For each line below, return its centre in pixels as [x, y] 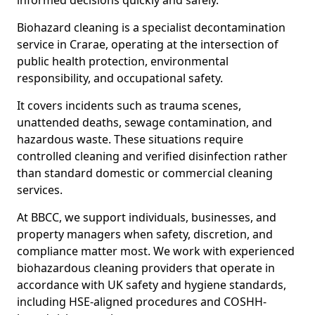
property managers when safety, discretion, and [145, 234]
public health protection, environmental [123, 61]
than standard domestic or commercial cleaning [145, 173]
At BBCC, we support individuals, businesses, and [147, 217]
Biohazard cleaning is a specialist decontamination [151, 27]
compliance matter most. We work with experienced [156, 251]
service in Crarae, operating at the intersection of [148, 44]
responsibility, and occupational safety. [120, 78]
